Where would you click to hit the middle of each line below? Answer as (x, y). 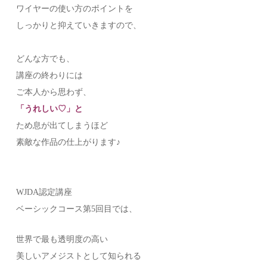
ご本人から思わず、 (54, 92)
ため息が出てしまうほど (62, 126)
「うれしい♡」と (50, 109)
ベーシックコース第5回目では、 (77, 209)
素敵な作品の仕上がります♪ (69, 142)
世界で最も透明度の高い (62, 240)
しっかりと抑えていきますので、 (79, 26)
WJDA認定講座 (44, 193)
